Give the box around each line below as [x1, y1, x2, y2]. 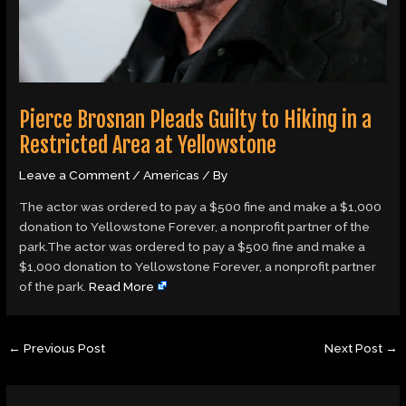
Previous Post [21, 341, 106, 356]
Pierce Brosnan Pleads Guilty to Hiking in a [19, 106, 372, 134]
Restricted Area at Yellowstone [19, 131, 277, 159]
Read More [89, 279, 155, 295]
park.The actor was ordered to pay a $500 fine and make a [19, 239, 366, 255]
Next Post [324, 341, 385, 356]
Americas [143, 168, 200, 183]
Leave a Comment [19, 168, 130, 183]
